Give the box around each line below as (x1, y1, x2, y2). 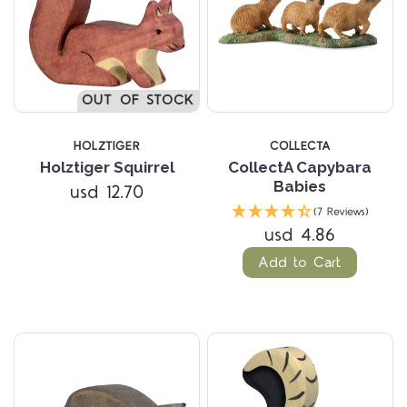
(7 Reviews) (313, 204, 369, 221)
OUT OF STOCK (81, 91, 195, 111)
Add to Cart (258, 253, 342, 273)
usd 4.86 (264, 223, 336, 249)
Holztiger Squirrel (39, 158, 174, 177)
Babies (273, 177, 327, 196)
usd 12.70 (70, 180, 144, 206)
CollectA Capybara (228, 158, 372, 177)
